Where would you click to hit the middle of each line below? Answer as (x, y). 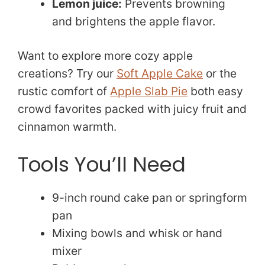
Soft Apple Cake (160, 74)
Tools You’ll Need (102, 165)
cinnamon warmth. (67, 127)
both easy (215, 91)
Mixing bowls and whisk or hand (137, 233)
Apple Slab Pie (149, 91)
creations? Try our (67, 74)
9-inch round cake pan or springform (149, 198)
